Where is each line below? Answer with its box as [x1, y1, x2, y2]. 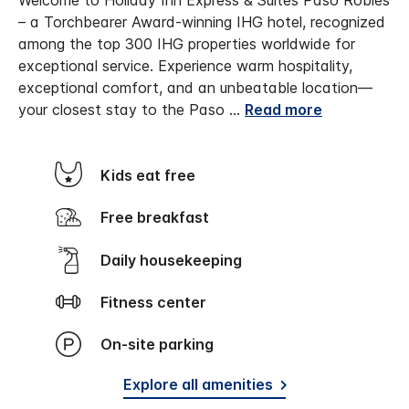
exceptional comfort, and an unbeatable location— [18, 79, 372, 98]
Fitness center [109, 293, 206, 312]
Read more [245, 100, 322, 120]
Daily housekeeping [111, 250, 242, 269]
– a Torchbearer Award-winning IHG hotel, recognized [18, 13, 385, 32]
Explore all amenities [123, 375, 273, 394]
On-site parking [112, 335, 214, 354]
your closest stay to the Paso [18, 100, 229, 120]
